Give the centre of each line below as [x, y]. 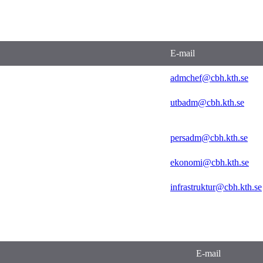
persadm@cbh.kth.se [209, 137]
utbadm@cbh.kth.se [207, 102]
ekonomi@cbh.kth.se [210, 162]
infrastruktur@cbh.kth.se [216, 187]
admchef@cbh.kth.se [209, 77]
